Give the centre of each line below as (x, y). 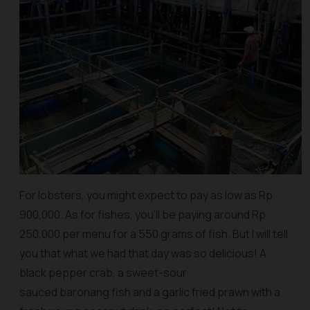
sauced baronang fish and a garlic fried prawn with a (150, 292)
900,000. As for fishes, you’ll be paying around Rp (143, 215)
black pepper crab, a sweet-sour (103, 273)
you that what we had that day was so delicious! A (143, 253)
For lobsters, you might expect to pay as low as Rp (146, 195)
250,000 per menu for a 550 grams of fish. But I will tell (154, 234)
